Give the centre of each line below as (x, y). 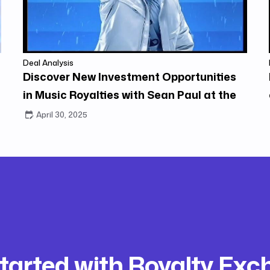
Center (41, 112)
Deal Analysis (48, 62)
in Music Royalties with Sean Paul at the (129, 94)
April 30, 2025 (61, 114)
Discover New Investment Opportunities (129, 76)
